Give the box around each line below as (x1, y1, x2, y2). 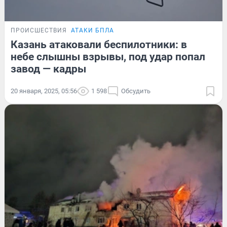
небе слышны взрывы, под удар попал (11, 50, 205, 63)
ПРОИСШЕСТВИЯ (11, 26, 67, 34)
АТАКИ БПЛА (71, 26, 114, 34)
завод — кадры (11, 62, 86, 75)
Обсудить (121, 87, 150, 95)
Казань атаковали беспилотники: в (11, 38, 187, 51)
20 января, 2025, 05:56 (11, 87, 77, 95)
